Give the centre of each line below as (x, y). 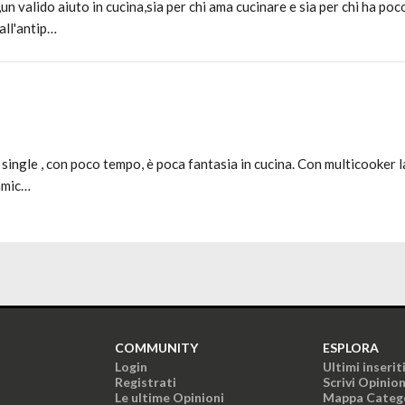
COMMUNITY (156, 348)
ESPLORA (351, 348)
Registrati (146, 382)
